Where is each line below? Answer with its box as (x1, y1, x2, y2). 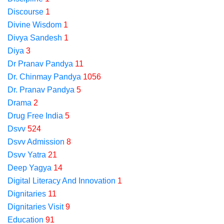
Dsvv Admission (7, 137, 64, 146)
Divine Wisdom (7, 20, 61, 29)
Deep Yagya (7, 163, 51, 172)
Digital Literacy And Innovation (7, 176, 115, 185)
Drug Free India (7, 111, 63, 120)
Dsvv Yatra (7, 150, 46, 159)
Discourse (7, 7, 43, 16)
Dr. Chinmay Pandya (7, 72, 81, 81)
